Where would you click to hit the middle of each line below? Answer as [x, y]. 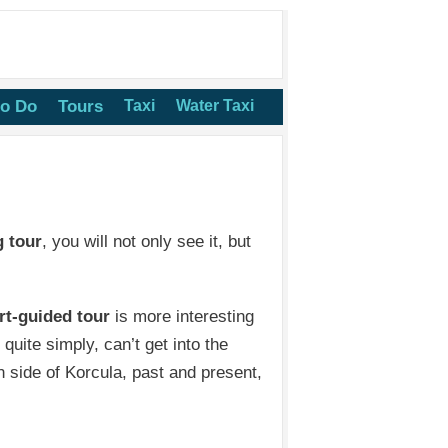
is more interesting [182, 316]
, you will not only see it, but [147, 241]
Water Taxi [215, 105]
